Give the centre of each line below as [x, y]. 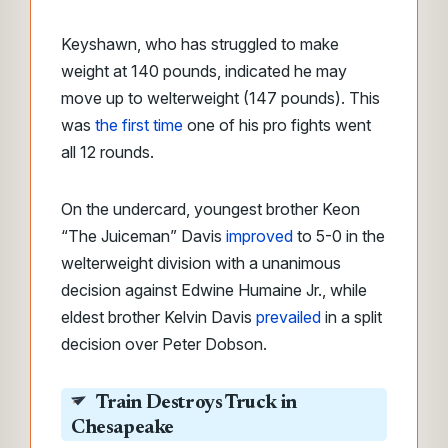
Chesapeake [122, 428]
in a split [351, 317]
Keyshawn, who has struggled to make [200, 44]
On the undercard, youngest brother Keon [210, 209]
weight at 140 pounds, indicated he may [204, 71]
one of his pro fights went [277, 125]
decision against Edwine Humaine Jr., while [214, 290]
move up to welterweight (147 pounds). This [220, 98]
